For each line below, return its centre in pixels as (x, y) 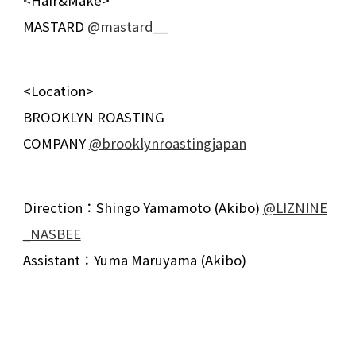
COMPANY (56, 143)
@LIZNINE (295, 208)
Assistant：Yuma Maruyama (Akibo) (134, 260)
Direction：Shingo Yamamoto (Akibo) (143, 208)
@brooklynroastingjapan (167, 143)
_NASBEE (52, 234)
